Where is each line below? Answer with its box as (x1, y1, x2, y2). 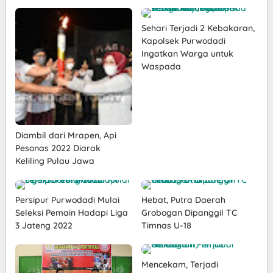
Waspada (141, 61, 181, 72)
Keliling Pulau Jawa (15, 155, 94, 166)
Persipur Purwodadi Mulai (15, 194, 119, 205)
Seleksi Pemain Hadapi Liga (15, 207, 128, 218)
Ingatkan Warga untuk (141, 48, 233, 59)
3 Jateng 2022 (15, 219, 73, 231)
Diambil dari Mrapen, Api (15, 129, 116, 141)
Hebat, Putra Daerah (141, 194, 225, 205)
